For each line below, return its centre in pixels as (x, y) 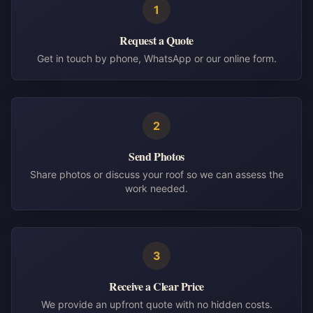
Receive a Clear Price (156, 286)
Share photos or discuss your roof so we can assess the (156, 174)
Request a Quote (156, 40)
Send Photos (156, 156)
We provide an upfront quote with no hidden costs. (156, 304)
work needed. (156, 188)
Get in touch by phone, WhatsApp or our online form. (156, 58)
